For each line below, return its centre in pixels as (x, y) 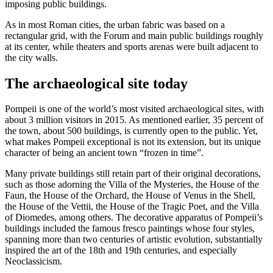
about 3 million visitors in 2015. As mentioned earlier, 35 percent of (134, 120)
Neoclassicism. (34, 261)
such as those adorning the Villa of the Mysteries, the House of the (132, 185)
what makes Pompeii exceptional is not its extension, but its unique (133, 142)
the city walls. (31, 57)
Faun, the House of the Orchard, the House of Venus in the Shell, (130, 196)
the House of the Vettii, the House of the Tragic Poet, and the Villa (132, 207)
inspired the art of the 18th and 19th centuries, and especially (121, 250)
